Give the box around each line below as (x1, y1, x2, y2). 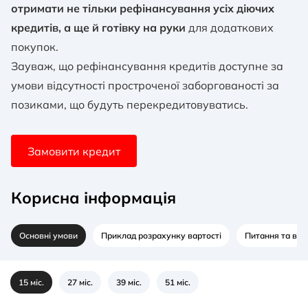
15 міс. (19, 276, 44, 287)
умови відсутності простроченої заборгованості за (11, 78, 279, 93)
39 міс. (116, 276, 142, 287)
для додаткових (186, 21, 274, 35)
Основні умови (19, 230, 78, 241)
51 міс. (165, 276, 190, 287)
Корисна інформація (11, 188, 176, 208)
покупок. (11, 40, 58, 54)
